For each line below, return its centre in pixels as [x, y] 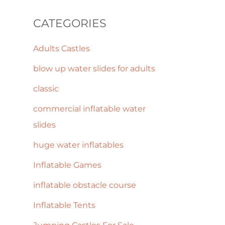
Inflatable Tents [64, 205]
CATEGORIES [70, 24]
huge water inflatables [78, 145]
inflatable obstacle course [85, 185]
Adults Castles [62, 48]
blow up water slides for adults [94, 68]
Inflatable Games [67, 165]
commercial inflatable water [89, 108]
